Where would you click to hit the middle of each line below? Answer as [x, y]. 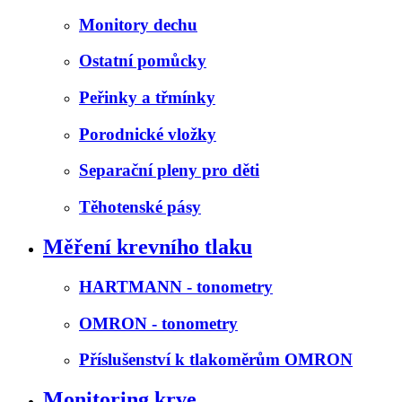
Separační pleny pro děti [169, 170]
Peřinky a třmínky [147, 97]
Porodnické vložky [148, 134]
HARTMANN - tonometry [176, 286]
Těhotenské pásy [140, 207]
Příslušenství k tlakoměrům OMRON [216, 360]
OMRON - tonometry [158, 323]
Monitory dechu [138, 24]
